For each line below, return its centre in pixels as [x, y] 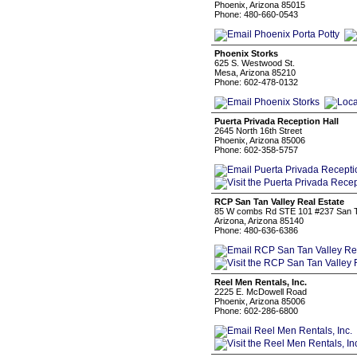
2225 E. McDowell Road [261, 292]
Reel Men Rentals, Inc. [261, 282]
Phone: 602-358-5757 [256, 150]
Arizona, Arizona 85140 [259, 221]
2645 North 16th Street [258, 131]
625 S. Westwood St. [255, 63]
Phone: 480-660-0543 [256, 14]
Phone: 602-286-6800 [256, 311]
